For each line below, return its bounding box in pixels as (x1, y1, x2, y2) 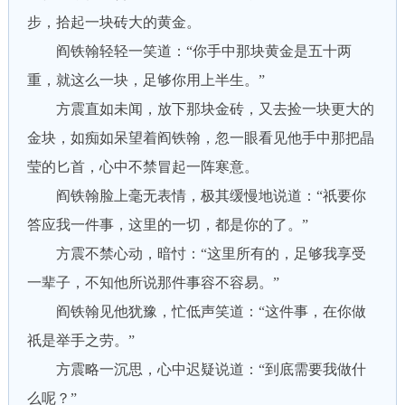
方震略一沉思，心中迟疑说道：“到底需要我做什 (26, 362, 366, 377)
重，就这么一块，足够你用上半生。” (26, 72, 265, 88)
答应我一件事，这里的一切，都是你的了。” (26, 217, 308, 232)
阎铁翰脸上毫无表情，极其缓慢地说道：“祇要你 (26, 188, 366, 203)
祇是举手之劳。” (26, 333, 135, 348)
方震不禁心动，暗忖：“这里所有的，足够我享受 (26, 246, 366, 261)
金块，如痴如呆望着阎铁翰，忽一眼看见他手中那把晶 (26, 130, 374, 146)
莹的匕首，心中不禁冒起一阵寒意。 (26, 159, 259, 174)
